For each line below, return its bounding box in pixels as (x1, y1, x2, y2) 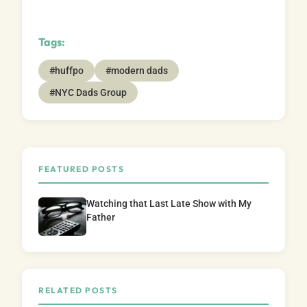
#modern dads (106, 64, 168, 76)
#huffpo (49, 64, 84, 76)
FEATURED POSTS (38, 163, 124, 174)
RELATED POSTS (38, 284, 118, 295)
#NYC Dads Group (49, 86, 127, 98)
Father (86, 211, 115, 223)
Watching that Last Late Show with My (86, 197, 251, 210)
